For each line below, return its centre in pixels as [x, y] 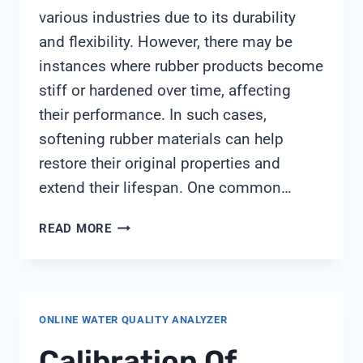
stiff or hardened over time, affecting [165, 91]
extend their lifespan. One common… [165, 188]
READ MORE [75, 229]
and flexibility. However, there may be [166, 42]
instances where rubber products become [181, 66]
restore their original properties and [160, 164]
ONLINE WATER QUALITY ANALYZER [133, 320]
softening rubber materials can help [161, 139]
